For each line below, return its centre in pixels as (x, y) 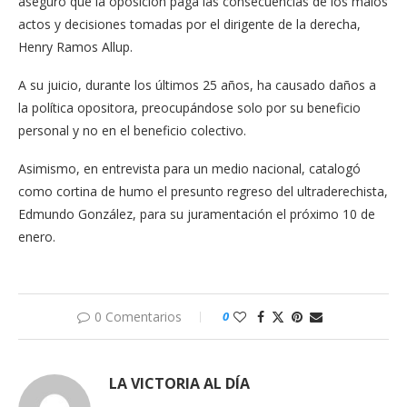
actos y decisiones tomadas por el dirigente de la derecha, (189, 24)
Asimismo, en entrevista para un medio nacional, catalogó (189, 168)
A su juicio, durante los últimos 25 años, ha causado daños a (197, 84)
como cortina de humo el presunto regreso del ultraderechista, (203, 191)
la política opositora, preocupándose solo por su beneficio (189, 107)
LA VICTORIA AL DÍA (179, 383)
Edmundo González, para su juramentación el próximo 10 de (197, 213)
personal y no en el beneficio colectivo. (132, 130)
